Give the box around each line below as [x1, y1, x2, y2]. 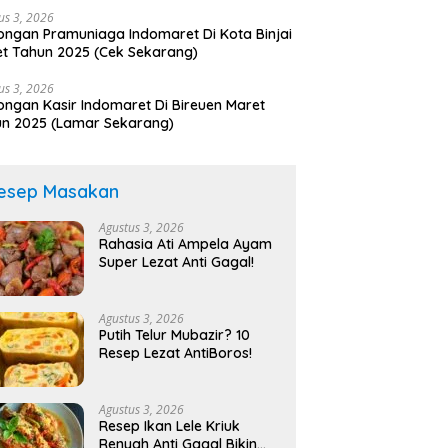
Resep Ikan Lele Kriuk [99, 417, 241, 436]
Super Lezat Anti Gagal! [99, 253, 255, 272]
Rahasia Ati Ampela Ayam [99, 235, 273, 254]
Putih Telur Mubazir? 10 [99, 326, 251, 345]
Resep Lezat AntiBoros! [99, 344, 253, 363]
